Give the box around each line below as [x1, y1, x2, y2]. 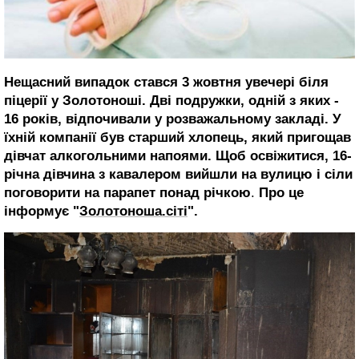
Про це [259, 185, 304, 201]
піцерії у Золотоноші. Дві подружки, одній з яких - [4, 93, 339, 109]
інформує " [4, 204, 79, 220]
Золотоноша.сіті [79, 204, 188, 220]
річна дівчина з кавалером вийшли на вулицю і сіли [4, 167, 353, 183]
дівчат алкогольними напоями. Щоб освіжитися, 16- [4, 148, 352, 164]
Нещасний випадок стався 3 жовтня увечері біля [4, 75, 329, 91]
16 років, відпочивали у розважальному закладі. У [4, 111, 341, 127]
